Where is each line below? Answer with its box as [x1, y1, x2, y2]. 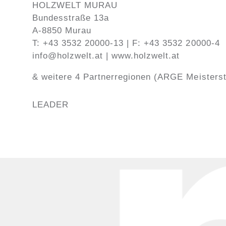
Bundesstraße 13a [32, 13, 109, 23]
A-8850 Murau [32, 26, 92, 36]
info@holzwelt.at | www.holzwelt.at [32, 51, 180, 61]
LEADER [32, 100, 69, 110]
